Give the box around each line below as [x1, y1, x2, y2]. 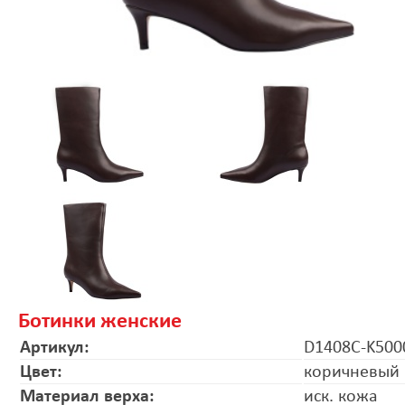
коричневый [304, 363, 400, 381]
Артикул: [20, 338, 89, 357]
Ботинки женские [18, 310, 182, 333]
